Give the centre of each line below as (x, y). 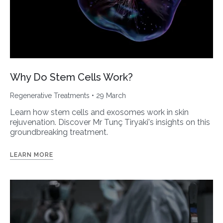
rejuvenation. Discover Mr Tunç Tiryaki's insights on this (110, 122)
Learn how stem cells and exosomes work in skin (99, 112)
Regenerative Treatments (50, 96)
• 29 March (108, 96)
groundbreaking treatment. (59, 132)
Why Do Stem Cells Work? (71, 77)
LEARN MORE (32, 155)
